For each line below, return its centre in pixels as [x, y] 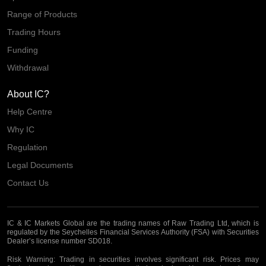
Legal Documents [40, 165]
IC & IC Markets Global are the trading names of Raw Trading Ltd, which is [133, 223]
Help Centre [30, 111]
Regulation [27, 147]
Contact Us [28, 183]
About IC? [28, 94]
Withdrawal [28, 67]
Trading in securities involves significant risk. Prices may [157, 259]
